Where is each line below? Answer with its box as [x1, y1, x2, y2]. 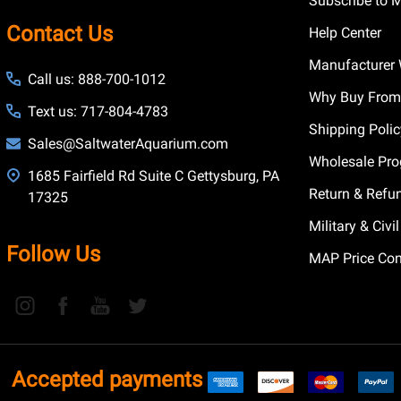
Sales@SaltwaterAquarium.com [27, 135, 228, 153]
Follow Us [5, 242, 100, 268]
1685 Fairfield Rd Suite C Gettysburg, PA [27, 167, 279, 185]
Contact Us [5, 21, 113, 47]
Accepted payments [11, 367, 202, 393]
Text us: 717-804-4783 [27, 103, 168, 121]
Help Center [309, 24, 382, 42]
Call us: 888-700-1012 [27, 71, 166, 89]
